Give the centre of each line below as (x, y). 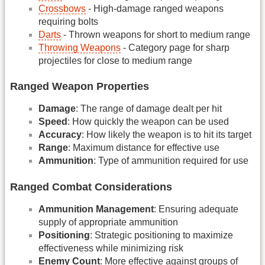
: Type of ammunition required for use (171, 161)
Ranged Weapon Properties (80, 87)
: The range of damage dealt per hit (149, 109)
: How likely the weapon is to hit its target (167, 135)
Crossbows (62, 8)
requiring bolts (68, 21)
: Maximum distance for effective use (144, 148)
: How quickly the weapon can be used (148, 122)
